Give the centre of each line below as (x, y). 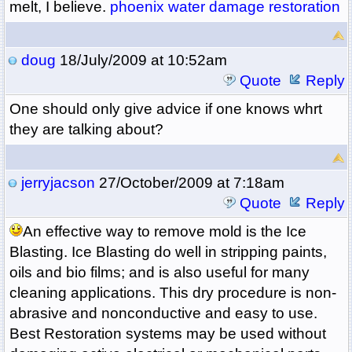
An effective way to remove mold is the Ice (164, 232)
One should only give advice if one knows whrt (165, 109)
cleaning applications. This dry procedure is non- (172, 293)
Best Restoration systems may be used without (167, 334)
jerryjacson (58, 183)
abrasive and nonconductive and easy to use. (163, 313)
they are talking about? (86, 130)
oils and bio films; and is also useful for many (159, 273)
